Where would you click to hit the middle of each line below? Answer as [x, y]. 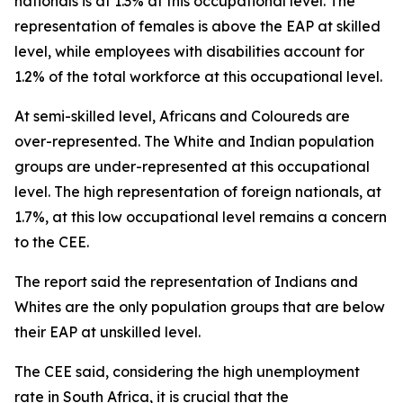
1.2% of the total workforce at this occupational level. [198, 76]
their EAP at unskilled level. [107, 332]
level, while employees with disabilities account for [189, 51]
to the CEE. [52, 242]
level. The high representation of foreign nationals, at [198, 192]
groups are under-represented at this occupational [192, 166]
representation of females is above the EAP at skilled [197, 26]
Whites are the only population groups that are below [200, 307]
